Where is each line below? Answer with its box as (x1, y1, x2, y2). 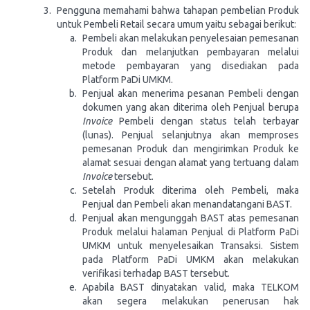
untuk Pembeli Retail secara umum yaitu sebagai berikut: (57, 19, 296, 30)
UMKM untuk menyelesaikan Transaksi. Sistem (82, 240, 299, 251)
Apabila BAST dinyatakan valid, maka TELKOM (82, 282, 299, 293)
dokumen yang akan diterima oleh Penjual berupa (82, 102, 299, 113)
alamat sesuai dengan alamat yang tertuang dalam (82, 157, 299, 168)
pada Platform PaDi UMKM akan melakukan (82, 254, 299, 265)
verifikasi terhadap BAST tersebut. (82, 268, 230, 279)
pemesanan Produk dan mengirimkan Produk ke (82, 143, 299, 154)
